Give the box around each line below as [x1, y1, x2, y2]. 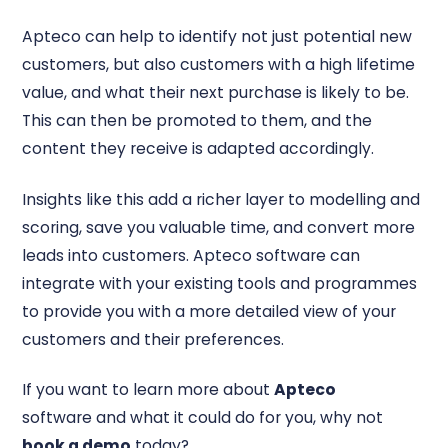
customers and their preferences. [22, 328, 285, 350]
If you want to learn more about [22, 378, 275, 400]
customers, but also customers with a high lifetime [22, 54, 416, 76]
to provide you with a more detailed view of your [22, 300, 397, 322]
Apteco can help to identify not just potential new [22, 26, 413, 48]
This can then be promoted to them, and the [22, 110, 373, 132]
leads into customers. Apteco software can [22, 244, 361, 266]
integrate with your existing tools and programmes [22, 272, 418, 294]
